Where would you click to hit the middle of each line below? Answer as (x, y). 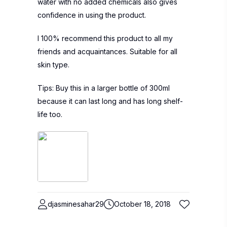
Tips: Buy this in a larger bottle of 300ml (104, 88)
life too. (50, 114)
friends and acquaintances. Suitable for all (107, 51)
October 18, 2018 (142, 204)
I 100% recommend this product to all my (105, 38)
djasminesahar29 (76, 204)
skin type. (53, 65)
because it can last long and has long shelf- (110, 101)
